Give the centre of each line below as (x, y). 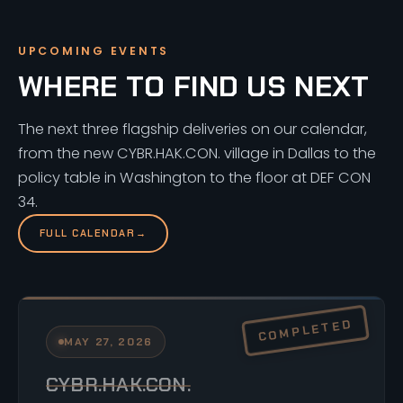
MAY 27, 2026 (108, 341)
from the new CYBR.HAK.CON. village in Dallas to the (197, 153)
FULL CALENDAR (87, 233)
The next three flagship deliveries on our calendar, (193, 129)
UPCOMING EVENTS (94, 50)
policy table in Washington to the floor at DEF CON (194, 177)
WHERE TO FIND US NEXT (194, 86)
